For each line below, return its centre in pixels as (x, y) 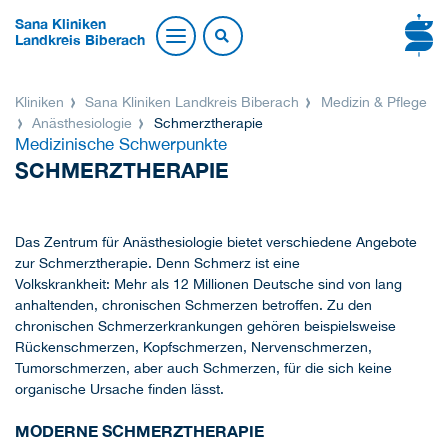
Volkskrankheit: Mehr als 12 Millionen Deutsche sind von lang (208, 284)
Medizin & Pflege (371, 102)
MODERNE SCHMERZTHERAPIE (139, 431)
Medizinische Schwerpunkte (121, 144)
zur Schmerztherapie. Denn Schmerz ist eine (157, 263)
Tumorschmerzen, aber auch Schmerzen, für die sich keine (203, 368)
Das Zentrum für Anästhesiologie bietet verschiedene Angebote (216, 242)
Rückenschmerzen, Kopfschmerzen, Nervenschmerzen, (193, 347)
